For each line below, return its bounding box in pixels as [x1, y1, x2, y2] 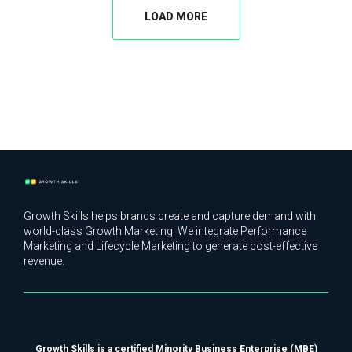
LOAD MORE [144, 9, 208, 23]
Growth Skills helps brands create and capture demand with [24, 209, 317, 222]
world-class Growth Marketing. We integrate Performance [24, 224, 307, 237]
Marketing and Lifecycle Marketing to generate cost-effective [24, 239, 318, 252]
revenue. [24, 254, 65, 267]
